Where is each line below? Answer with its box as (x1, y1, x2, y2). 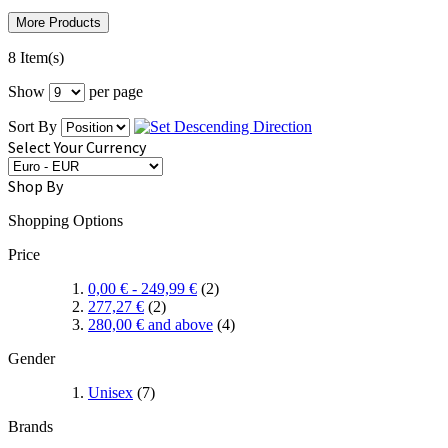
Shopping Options (8, 212, 123, 230)
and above (144, 316, 213, 334)
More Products (16, 15, 101, 31)
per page (85, 83, 143, 101)
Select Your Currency (8, 137, 146, 158)
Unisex (88, 384, 133, 402)
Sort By (8, 118, 57, 136)
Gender (8, 350, 55, 368)
